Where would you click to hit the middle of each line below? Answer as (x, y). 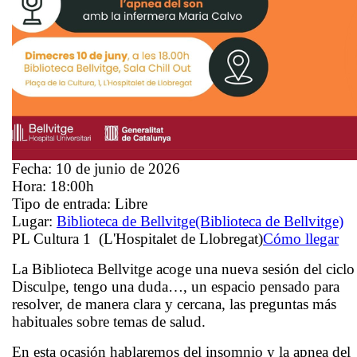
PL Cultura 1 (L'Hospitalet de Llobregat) (137, 238)
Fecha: (34, 168)
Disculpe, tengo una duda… (98, 286)
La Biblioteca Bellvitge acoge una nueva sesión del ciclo (183, 269)
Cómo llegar (301, 238)
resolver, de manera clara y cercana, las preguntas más (174, 304)
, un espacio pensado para (261, 286)
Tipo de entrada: (63, 203)
